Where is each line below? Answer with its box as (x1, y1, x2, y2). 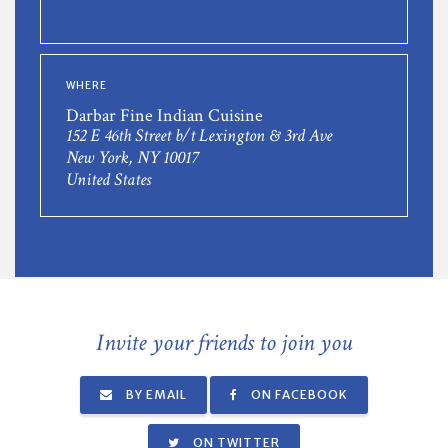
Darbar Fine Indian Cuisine (66, 103, 263, 127)
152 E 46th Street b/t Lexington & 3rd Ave (66, 123, 332, 147)
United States (66, 167, 151, 191)
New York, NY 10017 (66, 145, 198, 169)
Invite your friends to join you (96, 326, 352, 358)
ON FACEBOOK (248, 386, 348, 402)
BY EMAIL (123, 386, 187, 402)
